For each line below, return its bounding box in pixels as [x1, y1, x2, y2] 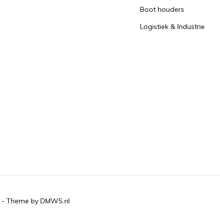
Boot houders [140, 5, 185, 14]
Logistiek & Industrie [140, 22, 205, 31]
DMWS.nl [40, 196, 70, 206]
